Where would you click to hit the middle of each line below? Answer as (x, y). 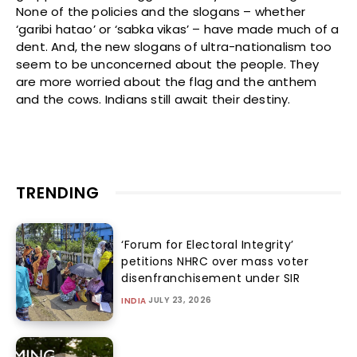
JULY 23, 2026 (180, 300)
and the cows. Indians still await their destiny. (153, 100)
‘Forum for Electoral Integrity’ (208, 244)
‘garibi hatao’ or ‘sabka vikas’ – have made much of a (178, 29)
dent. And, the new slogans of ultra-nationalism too (174, 47)
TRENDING (58, 193)
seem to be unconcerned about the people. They (168, 65)
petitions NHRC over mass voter (215, 261)
